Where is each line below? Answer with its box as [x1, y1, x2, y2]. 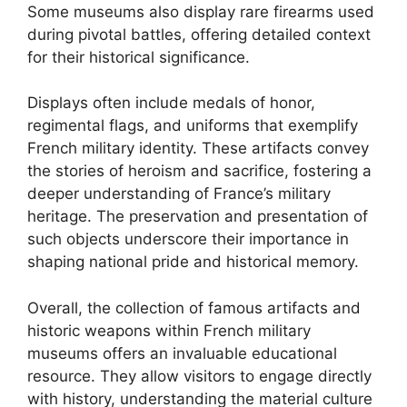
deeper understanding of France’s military [27, 184, 331, 203]
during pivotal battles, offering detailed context [27, 25, 371, 44]
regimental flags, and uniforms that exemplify [27, 116, 358, 134]
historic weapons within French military [27, 321, 311, 340]
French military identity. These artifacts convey [27, 139, 369, 157]
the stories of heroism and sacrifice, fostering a [27, 162, 372, 180]
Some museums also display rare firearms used [27, 2, 374, 21]
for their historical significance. [27, 47, 250, 66]
